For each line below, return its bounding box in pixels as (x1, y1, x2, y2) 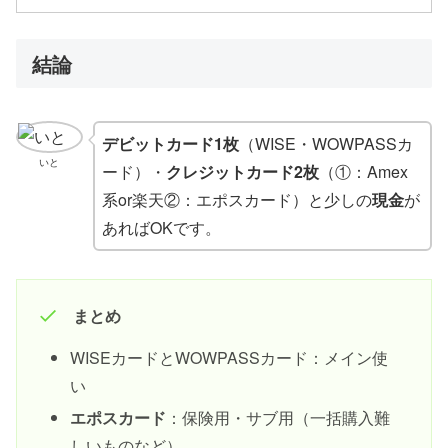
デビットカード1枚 (101, 131, 239, 155)
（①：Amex (318, 159, 408, 183)
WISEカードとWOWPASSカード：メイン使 (70, 346, 389, 370)
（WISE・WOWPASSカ (238, 131, 413, 155)
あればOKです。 (101, 215, 221, 239)
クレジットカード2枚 (165, 159, 319, 183)
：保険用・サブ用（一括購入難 (166, 405, 391, 429)
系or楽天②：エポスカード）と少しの (101, 187, 372, 211)
